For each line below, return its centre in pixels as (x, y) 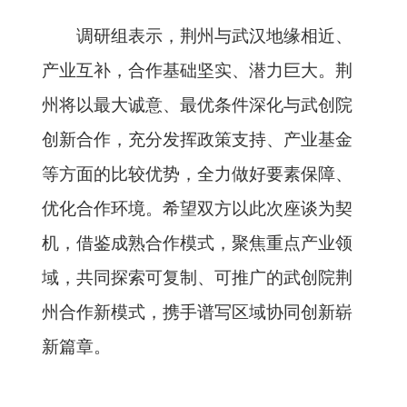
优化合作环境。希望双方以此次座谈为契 (197, 208)
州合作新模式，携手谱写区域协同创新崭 (197, 312)
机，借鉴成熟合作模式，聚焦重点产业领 (197, 243)
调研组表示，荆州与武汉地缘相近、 (214, 36)
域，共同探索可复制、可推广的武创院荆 (197, 278)
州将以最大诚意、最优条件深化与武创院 (197, 105)
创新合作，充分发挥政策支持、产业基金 (197, 139)
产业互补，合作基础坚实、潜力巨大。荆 (197, 70)
